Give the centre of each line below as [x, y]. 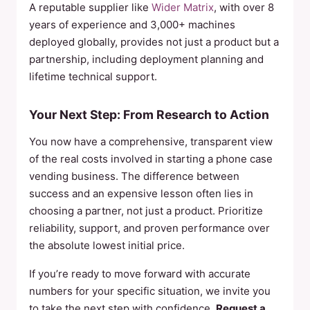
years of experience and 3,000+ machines [132, 25]
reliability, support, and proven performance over [149, 228]
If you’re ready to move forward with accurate [140, 274]
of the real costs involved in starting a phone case [151, 159]
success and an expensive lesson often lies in [141, 193]
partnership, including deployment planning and [146, 59]
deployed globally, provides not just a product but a [154, 42]
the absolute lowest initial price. [107, 245]
